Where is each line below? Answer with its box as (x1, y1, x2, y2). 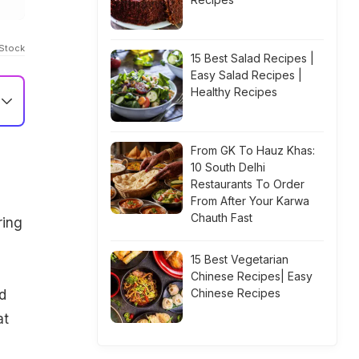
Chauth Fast (191, 211, 252, 224)
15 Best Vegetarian (191, 252, 288, 266)
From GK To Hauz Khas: (191, 143, 315, 157)
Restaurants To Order (191, 177, 305, 191)
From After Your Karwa (191, 194, 309, 208)
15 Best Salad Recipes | (191, 51, 314, 65)
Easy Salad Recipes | (191, 68, 302, 82)
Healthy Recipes (191, 85, 277, 99)
